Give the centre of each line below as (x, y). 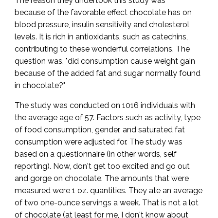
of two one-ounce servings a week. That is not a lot (107, 202)
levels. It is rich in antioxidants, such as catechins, (101, 36)
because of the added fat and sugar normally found (108, 73)
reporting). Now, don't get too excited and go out (102, 166)
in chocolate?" (40, 85)
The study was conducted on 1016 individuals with (105, 105)
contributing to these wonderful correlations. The (102, 49)
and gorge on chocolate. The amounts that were (102, 178)
